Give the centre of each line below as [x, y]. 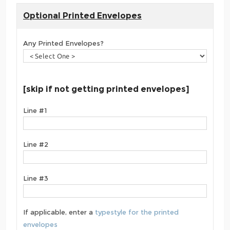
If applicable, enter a [59, 212]
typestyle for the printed [137, 212]
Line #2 [36, 144]
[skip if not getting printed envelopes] [106, 89]
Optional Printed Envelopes [82, 15]
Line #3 [36, 178]
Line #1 [35, 110]
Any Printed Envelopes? [63, 43]
